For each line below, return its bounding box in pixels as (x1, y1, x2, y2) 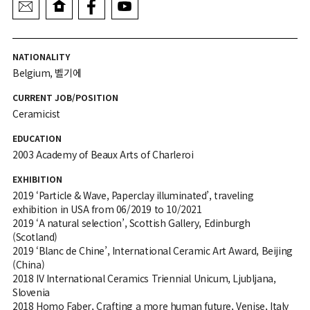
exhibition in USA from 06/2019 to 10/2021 (12, 201, 202, 216)
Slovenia (12, 284, 50, 299)
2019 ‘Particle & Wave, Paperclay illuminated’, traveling (12, 188, 254, 202)
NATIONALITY (12, 50, 70, 62)
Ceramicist (12, 106, 60, 120)
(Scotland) (12, 229, 57, 244)
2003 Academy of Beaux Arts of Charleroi (12, 147, 194, 161)
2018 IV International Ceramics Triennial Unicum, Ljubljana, (12, 271, 276, 285)
